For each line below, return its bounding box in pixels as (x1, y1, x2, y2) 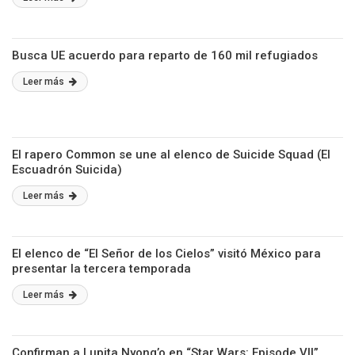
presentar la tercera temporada (12, 261, 191, 276)
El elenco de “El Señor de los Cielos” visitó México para (12, 246, 321, 261)
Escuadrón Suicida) (12, 162, 122, 177)
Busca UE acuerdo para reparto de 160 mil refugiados (12, 48, 318, 63)
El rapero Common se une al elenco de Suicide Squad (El (12, 147, 330, 162)
